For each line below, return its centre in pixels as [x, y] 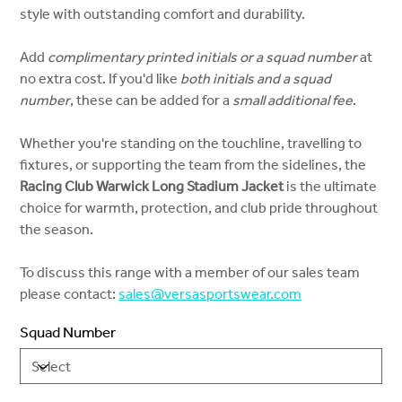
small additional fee [293, 100]
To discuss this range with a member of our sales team [190, 272]
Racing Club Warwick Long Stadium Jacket [152, 186]
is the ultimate [331, 186]
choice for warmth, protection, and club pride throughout [199, 208]
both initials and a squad [256, 79]
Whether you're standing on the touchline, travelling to [191, 143]
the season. [57, 229]
